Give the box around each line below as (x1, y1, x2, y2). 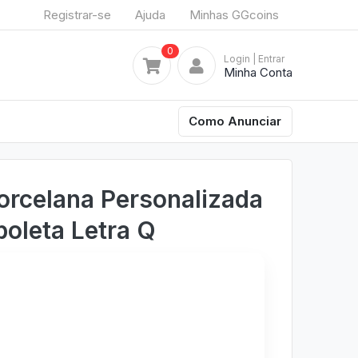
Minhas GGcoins (189, 6, 279, 22)
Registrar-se (43, 6, 111, 22)
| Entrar (253, 52, 284, 65)
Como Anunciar (189, 113, 282, 129)
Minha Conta (224, 64, 292, 80)
